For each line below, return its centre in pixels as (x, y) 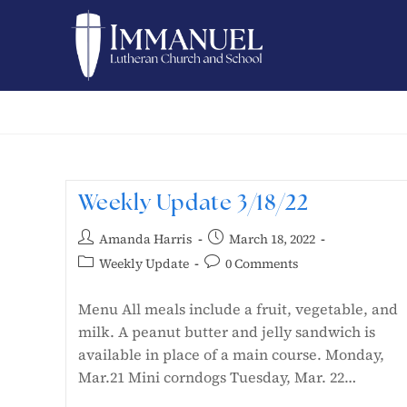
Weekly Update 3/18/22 (193, 204)
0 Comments (262, 263)
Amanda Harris (145, 239)
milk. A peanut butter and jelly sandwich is (226, 332)
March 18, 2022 (272, 239)
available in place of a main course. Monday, (231, 354)
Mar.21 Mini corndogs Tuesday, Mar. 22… (217, 377)
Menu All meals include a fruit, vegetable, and (238, 309)
